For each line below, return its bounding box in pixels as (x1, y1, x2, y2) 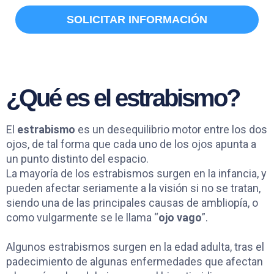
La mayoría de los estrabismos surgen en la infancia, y (6, 166, 267, 180)
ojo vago (158, 210, 202, 224)
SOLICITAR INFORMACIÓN (67, 13, 207, 26)
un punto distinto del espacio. (6, 152, 149, 165)
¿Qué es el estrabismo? (6, 84, 239, 111)
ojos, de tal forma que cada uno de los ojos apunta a (6, 137, 256, 150)
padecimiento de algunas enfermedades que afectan (6, 254, 263, 268)
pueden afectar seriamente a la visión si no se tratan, (6, 181, 261, 194)
